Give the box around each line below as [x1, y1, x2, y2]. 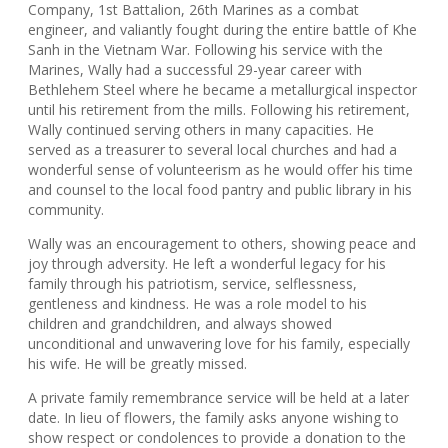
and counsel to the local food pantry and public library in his [28, 179, 412, 199]
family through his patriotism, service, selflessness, [28, 273, 357, 293]
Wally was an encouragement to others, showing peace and [28, 233, 416, 253]
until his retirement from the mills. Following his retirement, [28, 99, 410, 119]
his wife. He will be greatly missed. [28, 353, 247, 373]
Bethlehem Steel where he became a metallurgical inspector [28, 79, 417, 99]
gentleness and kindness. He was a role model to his [28, 293, 367, 313]
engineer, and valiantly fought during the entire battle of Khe [28, 19, 417, 39]
